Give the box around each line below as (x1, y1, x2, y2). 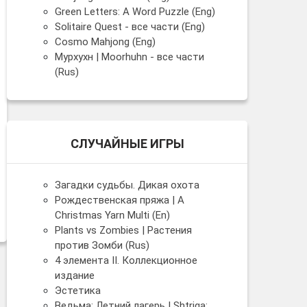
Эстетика (55, 284, 101, 297)
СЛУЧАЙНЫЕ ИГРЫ (70, 136, 184, 151)
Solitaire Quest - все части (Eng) (55, 20, 205, 33)
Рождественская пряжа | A (55, 193, 184, 206)
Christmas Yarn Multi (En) (55, 208, 170, 221)
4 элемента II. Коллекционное (55, 254, 197, 267)
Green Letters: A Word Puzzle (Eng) (55, 5, 215, 18)
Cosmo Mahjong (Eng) (55, 35, 156, 48)
